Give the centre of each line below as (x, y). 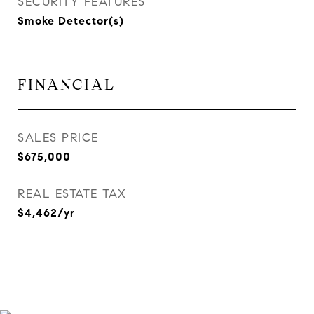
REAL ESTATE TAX (72, 194)
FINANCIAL (67, 85)
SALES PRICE (58, 138)
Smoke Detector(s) (71, 21)
